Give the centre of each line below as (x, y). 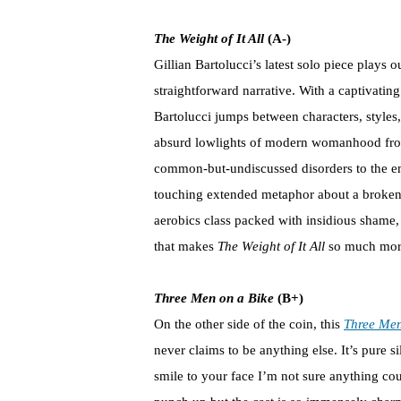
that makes (186, 247)
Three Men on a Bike (214, 299)
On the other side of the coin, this (249, 324)
